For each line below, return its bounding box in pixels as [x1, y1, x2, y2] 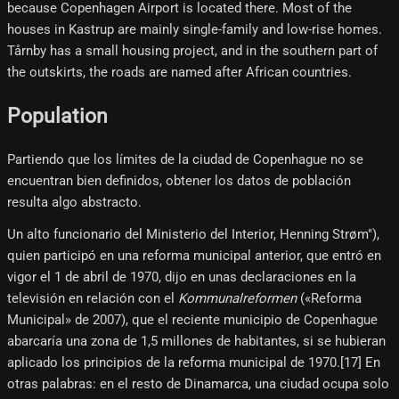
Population [7, 104, 108, 128]
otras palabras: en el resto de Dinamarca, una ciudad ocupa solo [7, 375, 389, 392]
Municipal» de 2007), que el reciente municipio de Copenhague [7, 311, 378, 328]
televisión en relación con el [7, 289, 178, 306]
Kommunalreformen [178, 289, 297, 306]
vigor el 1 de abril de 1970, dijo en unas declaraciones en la [7, 268, 356, 285]
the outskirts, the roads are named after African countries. [7, 64, 352, 81]
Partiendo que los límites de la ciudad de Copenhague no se [7, 151, 363, 167]
